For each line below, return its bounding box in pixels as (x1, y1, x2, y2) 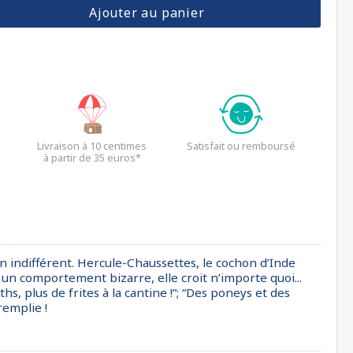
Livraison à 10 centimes (37, 139, 147, 153)
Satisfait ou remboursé (187, 139, 296, 153)
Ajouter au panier (88, 4, 205, 21)
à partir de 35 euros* (43, 150, 141, 165)
